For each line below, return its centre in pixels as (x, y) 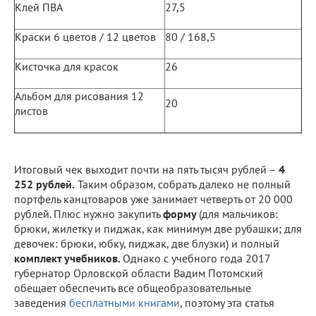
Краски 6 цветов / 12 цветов (85, 36)
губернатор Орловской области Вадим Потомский (139, 273)
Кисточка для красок (67, 66)
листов (31, 110)
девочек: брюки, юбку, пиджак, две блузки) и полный (147, 243)
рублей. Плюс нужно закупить (89, 213)
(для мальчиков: (238, 213)
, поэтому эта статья (227, 302)
